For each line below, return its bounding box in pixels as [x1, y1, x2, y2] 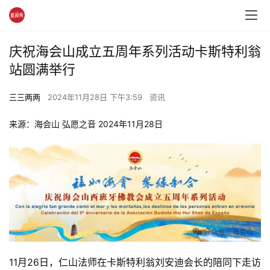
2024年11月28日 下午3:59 [48, 92, 145, 102]
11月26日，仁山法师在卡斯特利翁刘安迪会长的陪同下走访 [9, 256, 261, 268]
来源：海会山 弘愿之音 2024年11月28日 [9, 119, 163, 129]
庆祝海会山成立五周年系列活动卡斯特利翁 [9, 43, 261, 59]
